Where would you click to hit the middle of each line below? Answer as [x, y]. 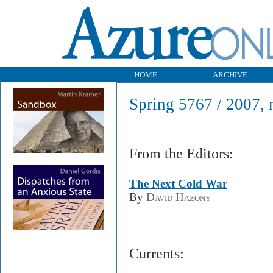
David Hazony [179, 197]
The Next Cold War [178, 183]
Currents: [157, 254]
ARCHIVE [230, 75]
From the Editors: [181, 153]
